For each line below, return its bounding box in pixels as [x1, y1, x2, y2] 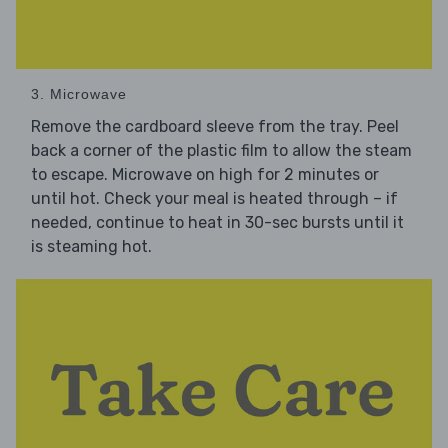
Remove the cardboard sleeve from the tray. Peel [31, 117, 399, 137]
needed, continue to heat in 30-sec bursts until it [31, 213, 404, 233]
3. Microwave [31, 86, 127, 103]
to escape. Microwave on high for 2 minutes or [31, 165, 379, 185]
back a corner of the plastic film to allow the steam [31, 141, 412, 161]
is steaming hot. [31, 237, 152, 257]
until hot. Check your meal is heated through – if [31, 189, 398, 209]
